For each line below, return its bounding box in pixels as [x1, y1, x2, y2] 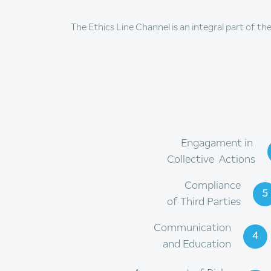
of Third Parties [167, 196, 241, 207]
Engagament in [181, 137, 255, 149]
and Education [163, 238, 231, 250]
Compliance [184, 180, 241, 191]
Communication [154, 222, 231, 233]
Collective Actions [167, 154, 255, 165]
